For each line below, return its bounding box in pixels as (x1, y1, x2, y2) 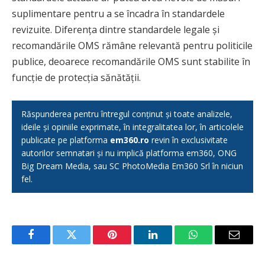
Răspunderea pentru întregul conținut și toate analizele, (21, 108, 232, 120)
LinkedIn (151, 238, 191, 249)
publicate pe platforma (21, 134, 110, 146)
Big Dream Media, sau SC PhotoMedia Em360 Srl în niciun (21, 160, 243, 172)
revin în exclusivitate (149, 134, 228, 146)
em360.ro (110, 134, 149, 146)
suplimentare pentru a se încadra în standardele (12, 7, 225, 21)
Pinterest (111, 238, 149, 249)
